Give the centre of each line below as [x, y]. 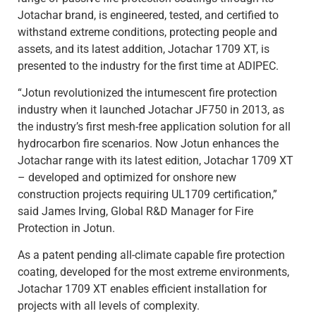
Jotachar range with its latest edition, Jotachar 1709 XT [156, 161]
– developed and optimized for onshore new [127, 178]
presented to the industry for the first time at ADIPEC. [148, 66]
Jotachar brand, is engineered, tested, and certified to [148, 15]
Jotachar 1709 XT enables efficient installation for [142, 289]
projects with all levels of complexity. [109, 306]
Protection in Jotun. [66, 229]
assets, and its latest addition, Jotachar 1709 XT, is [144, 49]
